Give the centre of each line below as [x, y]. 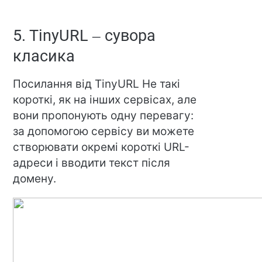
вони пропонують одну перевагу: [104, 116]
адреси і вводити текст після [92, 163]
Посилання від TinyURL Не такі [97, 84]
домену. [35, 179]
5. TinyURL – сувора [85, 36]
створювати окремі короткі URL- [101, 147]
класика [44, 56]
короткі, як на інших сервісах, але [105, 100]
